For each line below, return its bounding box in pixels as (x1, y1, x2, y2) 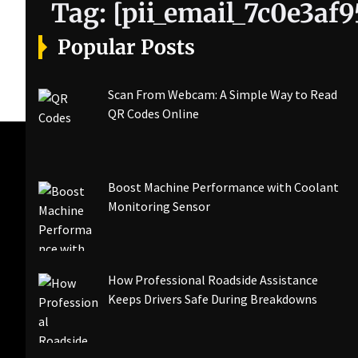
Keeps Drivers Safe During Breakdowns (108, 290, 317, 307)
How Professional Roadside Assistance (108, 271, 318, 288)
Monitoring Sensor (108, 197, 210, 214)
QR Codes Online (108, 105, 199, 121)
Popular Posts (58, 34, 195, 60)
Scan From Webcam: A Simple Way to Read (108, 86, 337, 102)
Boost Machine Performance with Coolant (108, 178, 339, 195)
